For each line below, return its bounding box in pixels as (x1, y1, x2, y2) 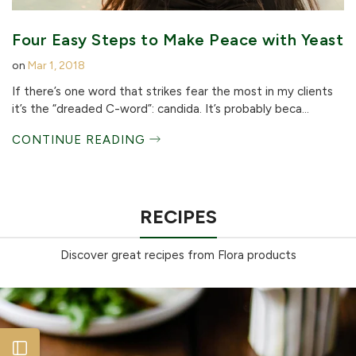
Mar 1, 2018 (28, 58, 85, 72)
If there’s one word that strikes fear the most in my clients (12, 83, 333, 99)
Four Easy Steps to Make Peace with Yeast (12, 29, 343, 49)
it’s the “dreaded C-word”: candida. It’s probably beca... (12, 101, 309, 116)
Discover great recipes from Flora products (60, 247, 296, 262)
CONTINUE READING (12, 132, 149, 147)
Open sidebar (40, 341, 106, 354)
